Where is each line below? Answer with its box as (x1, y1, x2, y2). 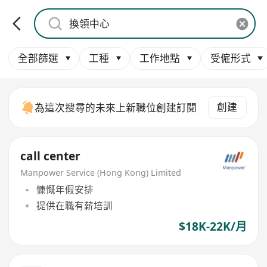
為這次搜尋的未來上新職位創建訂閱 (35, 100, 197, 114)
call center (20, 148, 81, 164)
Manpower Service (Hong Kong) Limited (20, 166, 182, 178)
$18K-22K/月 (178, 218, 247, 234)
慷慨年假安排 (36, 183, 94, 197)
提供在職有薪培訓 (36, 198, 113, 212)
